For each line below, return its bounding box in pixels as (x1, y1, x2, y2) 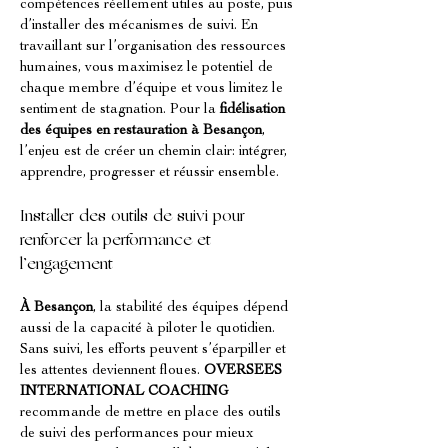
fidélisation (220, 103, 289, 117)
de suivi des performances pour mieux (20, 427, 258, 441)
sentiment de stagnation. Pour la (20, 103, 220, 117)
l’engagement (20, 257, 113, 273)
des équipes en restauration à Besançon (20, 124, 262, 138)
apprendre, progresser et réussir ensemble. (20, 166, 279, 180)
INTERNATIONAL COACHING (20, 385, 228, 399)
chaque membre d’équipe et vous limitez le (20, 82, 287, 96)
